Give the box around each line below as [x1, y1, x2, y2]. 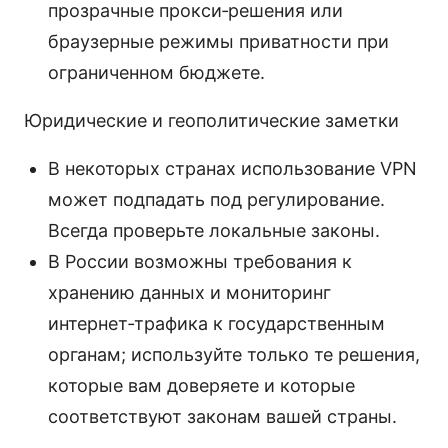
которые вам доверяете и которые [48, 374, 355, 396]
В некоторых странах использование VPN [48, 157, 417, 179]
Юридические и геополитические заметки [24, 109, 399, 131]
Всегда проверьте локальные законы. [48, 219, 380, 241]
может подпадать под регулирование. [48, 188, 385, 210]
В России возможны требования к [48, 250, 352, 272]
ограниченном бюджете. [48, 61, 265, 83]
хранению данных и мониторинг [48, 281, 331, 303]
